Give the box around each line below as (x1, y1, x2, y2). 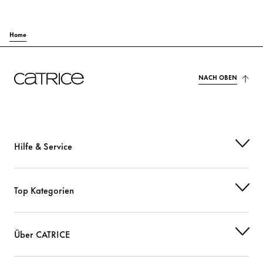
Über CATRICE (14, 227, 70, 241)
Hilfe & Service (14, 139, 72, 153)
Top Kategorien (14, 183, 74, 197)
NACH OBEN (198, 72, 237, 82)
